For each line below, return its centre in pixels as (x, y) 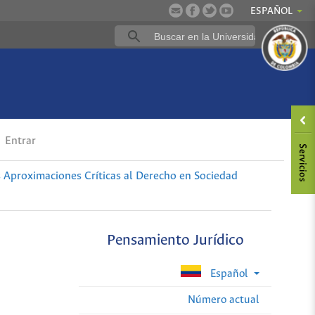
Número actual (224, 300)
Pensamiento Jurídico (175, 241)
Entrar (19, 141)
